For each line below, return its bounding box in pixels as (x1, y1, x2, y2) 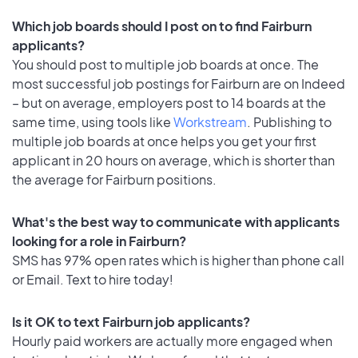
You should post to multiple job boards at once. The (12, 55, 319, 73)
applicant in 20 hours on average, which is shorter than (12, 151, 335, 169)
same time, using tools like (12, 113, 173, 130)
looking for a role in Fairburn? (12, 232, 186, 249)
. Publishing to (247, 113, 332, 130)
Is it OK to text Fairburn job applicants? (12, 312, 250, 330)
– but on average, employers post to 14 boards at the (12, 93, 326, 111)
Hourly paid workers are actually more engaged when (12, 332, 332, 349)
